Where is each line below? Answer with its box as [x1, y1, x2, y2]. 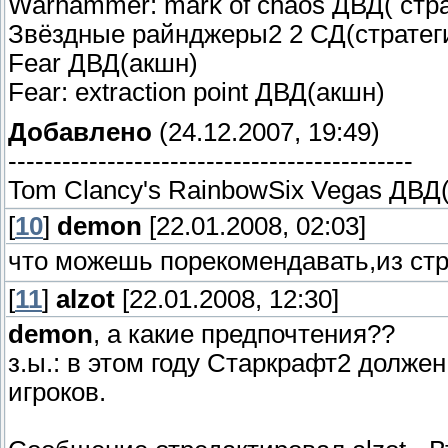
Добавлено [8, 117, 152, 146]
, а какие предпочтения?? [93, 319, 395, 348]
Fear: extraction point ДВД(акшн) [8, 77, 385, 106]
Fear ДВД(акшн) [8, 48, 198, 77]
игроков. [8, 377, 106, 406]
